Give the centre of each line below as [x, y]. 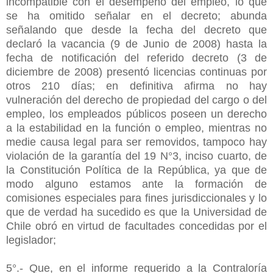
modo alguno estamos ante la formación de [136, 184]
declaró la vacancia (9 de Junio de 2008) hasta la [136, 44]
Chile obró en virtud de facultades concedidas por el [136, 226]
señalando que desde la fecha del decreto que [136, 30]
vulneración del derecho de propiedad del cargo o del [136, 100]
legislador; [33, 240]
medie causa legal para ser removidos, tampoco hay [136, 142]
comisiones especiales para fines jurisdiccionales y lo [136, 198]
